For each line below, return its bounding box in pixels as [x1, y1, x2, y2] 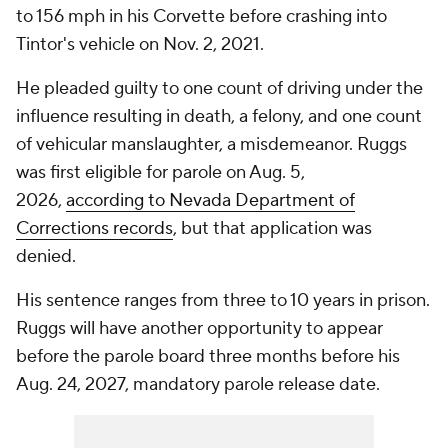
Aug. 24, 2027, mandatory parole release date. [16, 373, 380, 396]
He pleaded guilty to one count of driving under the [16, 77, 423, 100]
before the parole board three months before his [16, 345, 400, 368]
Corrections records [16, 217, 173, 240]
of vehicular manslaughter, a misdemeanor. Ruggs [16, 133, 407, 156]
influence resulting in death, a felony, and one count [16, 105, 422, 128]
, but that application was [173, 217, 372, 240]
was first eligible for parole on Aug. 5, [16, 161, 305, 184]
